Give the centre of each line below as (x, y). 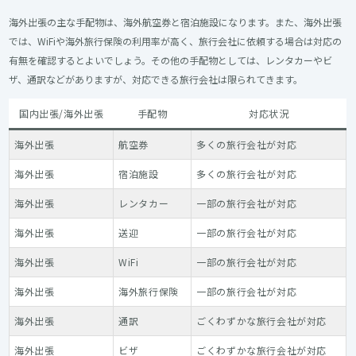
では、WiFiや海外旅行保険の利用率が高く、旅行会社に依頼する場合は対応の (176, 41)
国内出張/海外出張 (62, 113)
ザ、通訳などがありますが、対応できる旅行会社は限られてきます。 (156, 79)
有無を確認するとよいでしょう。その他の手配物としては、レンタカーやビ (171, 60)
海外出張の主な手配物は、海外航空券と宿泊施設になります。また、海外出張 (176, 21)
